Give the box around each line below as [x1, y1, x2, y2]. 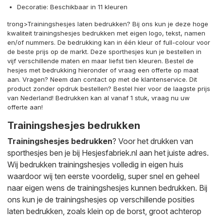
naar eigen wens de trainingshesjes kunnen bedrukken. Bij [7, 182, 207, 193]
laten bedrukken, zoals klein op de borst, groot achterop [7, 206, 201, 216]
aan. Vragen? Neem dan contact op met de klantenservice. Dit [7, 75, 197, 83]
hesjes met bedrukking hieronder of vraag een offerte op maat [7, 66, 199, 74]
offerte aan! [7, 103, 43, 111]
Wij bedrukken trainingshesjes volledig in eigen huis [7, 159, 183, 169]
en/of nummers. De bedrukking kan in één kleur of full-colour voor [7, 38, 210, 46]
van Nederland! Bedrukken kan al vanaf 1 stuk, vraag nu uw [7, 93, 190, 102]
